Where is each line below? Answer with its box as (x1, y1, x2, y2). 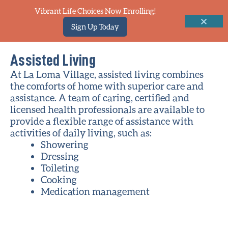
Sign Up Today (71, 22, 119, 31)
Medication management (41, 185, 150, 197)
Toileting (41, 162, 79, 174)
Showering (41, 138, 89, 150)
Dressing (41, 150, 79, 162)
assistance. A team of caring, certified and (10, 92, 189, 103)
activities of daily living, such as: (10, 127, 152, 138)
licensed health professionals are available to (10, 103, 205, 115)
